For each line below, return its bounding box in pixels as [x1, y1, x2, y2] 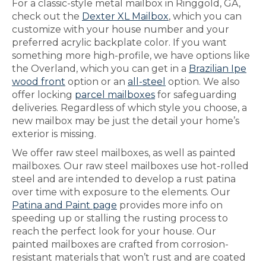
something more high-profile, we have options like [12, 50, 250, 61]
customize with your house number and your [12, 24, 229, 35]
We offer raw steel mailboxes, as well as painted [12, 147, 236, 159]
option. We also [166, 76, 240, 87]
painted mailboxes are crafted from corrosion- [12, 239, 229, 250]
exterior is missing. [12, 128, 96, 140]
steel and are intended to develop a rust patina [12, 173, 236, 185]
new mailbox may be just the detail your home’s [12, 115, 239, 126]
